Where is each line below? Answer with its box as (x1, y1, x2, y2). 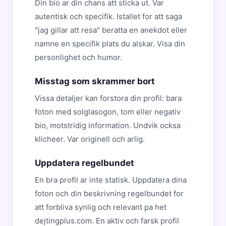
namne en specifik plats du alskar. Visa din (35, 39, 185, 48)
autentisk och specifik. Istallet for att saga (35, 12, 182, 21)
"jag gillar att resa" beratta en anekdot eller (35, 25, 187, 35)
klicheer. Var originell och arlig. (35, 134, 145, 144)
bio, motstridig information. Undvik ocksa (35, 121, 181, 130)
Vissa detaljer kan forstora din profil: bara (35, 93, 182, 103)
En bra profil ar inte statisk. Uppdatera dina (35, 175, 187, 185)
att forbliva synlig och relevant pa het (35, 202, 166, 212)
